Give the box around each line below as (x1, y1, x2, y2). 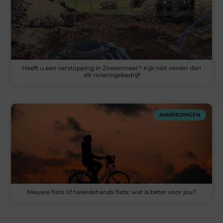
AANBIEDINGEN (159, 111, 200, 118)
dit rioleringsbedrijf (83, 71, 140, 79)
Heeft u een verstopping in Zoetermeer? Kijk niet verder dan (22, 64, 201, 72)
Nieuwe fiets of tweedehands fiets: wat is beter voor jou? (27, 188, 196, 196)
